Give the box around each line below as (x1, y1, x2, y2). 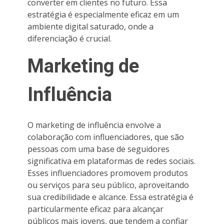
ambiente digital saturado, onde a (27, 20, 153, 32)
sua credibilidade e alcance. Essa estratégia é (27, 191, 193, 202)
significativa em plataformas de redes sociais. (27, 155, 195, 166)
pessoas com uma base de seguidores (27, 143, 169, 154)
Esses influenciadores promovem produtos (27, 167, 188, 178)
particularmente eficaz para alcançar (27, 203, 163, 214)
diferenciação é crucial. (27, 32, 111, 44)
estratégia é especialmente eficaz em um (27, 8, 179, 20)
